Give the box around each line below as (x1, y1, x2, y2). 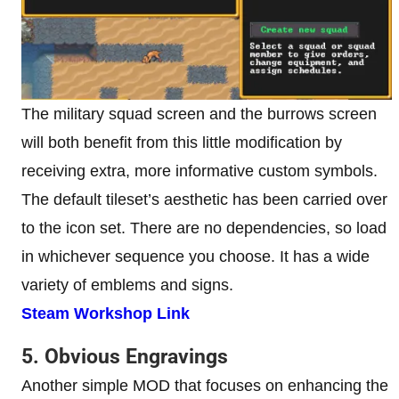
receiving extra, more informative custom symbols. (21, 162, 378, 181)
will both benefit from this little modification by (21, 134, 342, 152)
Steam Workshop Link (21, 305, 190, 323)
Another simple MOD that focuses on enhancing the (21, 377, 388, 395)
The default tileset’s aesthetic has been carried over (21, 191, 387, 209)
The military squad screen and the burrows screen (21, 105, 377, 124)
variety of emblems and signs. (21, 276, 233, 295)
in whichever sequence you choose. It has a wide (21, 248, 370, 266)
